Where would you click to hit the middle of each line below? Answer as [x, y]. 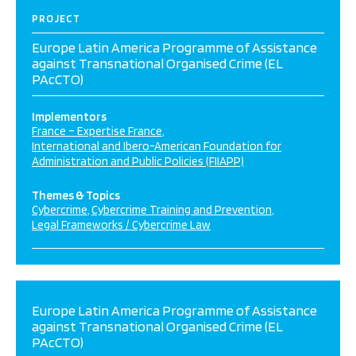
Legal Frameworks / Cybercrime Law [121, 225]
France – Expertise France [97, 131]
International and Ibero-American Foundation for [157, 146]
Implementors [69, 117]
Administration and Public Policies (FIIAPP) [138, 161]
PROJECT [56, 19]
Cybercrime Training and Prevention [182, 210]
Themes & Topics [76, 195]
